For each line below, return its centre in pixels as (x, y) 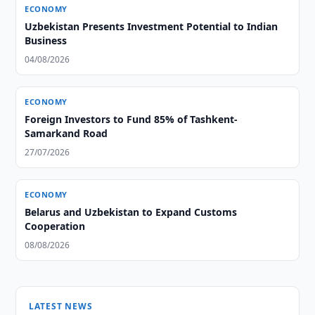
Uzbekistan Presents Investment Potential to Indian (152, 26)
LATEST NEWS (61, 306)
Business (46, 40)
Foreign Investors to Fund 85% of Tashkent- (131, 119)
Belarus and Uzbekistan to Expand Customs (131, 212)
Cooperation (55, 226)
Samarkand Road (66, 133)
